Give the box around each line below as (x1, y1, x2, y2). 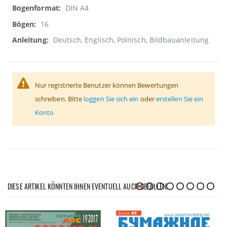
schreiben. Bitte (35, 94, 84, 103)
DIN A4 (65, 3, 89, 13)
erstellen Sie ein (156, 94, 204, 103)
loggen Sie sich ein (84, 94, 139, 103)
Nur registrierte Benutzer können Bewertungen (35, 80, 179, 90)
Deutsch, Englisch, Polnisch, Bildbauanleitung (53, 35, 209, 45)
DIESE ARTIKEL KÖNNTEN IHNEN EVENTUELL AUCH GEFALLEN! (8, 180, 168, 192)
